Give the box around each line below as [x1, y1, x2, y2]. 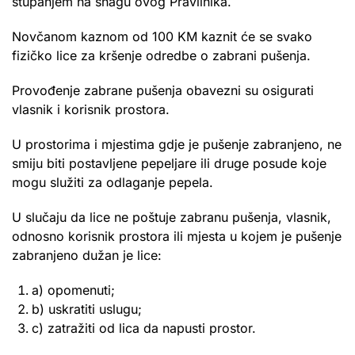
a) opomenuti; [32, 281, 115, 298]
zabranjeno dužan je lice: [12, 246, 162, 263]
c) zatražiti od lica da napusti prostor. [32, 319, 256, 336]
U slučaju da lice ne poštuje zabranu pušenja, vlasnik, [12, 208, 331, 225]
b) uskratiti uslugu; [32, 300, 142, 317]
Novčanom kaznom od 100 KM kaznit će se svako [12, 28, 312, 44]
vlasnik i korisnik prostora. [12, 101, 170, 117]
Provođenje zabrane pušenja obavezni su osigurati [12, 82, 314, 98]
